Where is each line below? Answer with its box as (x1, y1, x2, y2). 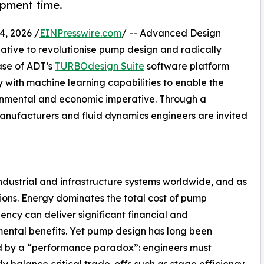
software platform (144, 60, 229, 72)
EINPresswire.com (39, 27, 121, 39)
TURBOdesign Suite (55, 60, 144, 72)
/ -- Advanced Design (121, 27, 221, 39)
